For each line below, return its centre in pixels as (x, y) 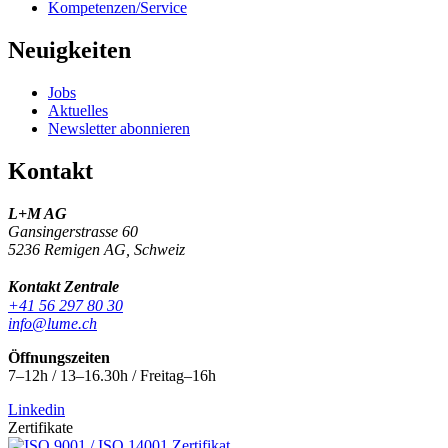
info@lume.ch (52, 323)
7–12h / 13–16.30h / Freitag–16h (112, 375)
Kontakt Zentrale (68, 286)
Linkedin (36, 409)
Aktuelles (78, 110)
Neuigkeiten (69, 49)
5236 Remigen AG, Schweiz (96, 249)
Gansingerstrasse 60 (73, 231)
